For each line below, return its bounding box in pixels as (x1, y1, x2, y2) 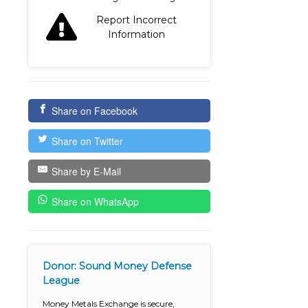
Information (108, 28, 165, 41)
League (43, 274, 80, 287)
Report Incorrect (96, 14, 177, 27)
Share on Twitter (51, 134, 123, 148)
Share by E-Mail (51, 164, 121, 179)
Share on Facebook (51, 104, 137, 118)
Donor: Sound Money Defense (43, 260, 192, 273)
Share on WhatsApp (51, 195, 139, 209)
